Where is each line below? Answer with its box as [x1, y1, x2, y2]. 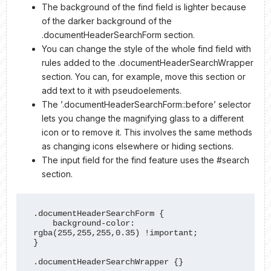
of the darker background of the [42, 15, 172, 26]
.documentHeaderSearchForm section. [42, 29, 195, 40]
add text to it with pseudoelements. [42, 85, 181, 96]
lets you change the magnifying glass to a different [42, 113, 244, 123]
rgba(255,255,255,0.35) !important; [33, 228, 198, 238]
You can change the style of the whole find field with [42, 43, 251, 54]
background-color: [33, 218, 53, 229]
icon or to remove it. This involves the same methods [42, 126, 252, 137]
